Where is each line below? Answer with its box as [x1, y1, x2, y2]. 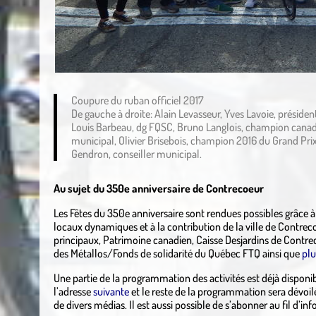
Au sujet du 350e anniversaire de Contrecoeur [53, 181, 268, 196]
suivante [92, 284, 129, 299]
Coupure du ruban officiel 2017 [71, 93, 204, 108]
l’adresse [53, 284, 93, 299]
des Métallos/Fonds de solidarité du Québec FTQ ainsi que [53, 246, 302, 261]
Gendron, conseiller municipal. [71, 147, 202, 162]
